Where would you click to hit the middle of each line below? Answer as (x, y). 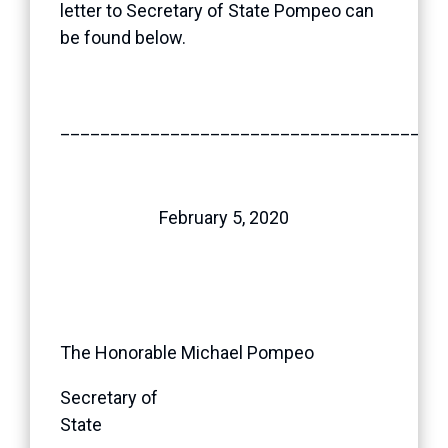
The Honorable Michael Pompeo (215, 352)
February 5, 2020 (224, 217)
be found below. (123, 37)
